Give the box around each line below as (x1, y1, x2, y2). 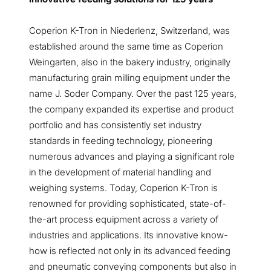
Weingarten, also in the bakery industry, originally (29, 56, 230, 68)
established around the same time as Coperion (29, 40, 223, 52)
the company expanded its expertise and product (29, 103, 233, 115)
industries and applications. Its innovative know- (29, 229, 228, 241)
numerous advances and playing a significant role (29, 150, 235, 162)
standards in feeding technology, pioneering (29, 134, 212, 146)
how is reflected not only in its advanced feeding (29, 244, 230, 256)
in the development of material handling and (29, 166, 211, 178)
